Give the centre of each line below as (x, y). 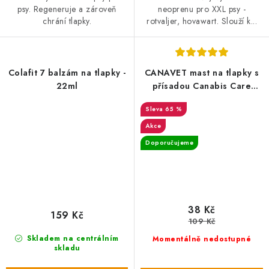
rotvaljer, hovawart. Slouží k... (202, 21)
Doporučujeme (169, 143)
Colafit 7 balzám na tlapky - (67, 73)
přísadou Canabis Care (202, 86)
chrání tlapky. (67, 21)
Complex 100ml (202, 99)
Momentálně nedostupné (202, 239)
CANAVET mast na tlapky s (202, 73)
